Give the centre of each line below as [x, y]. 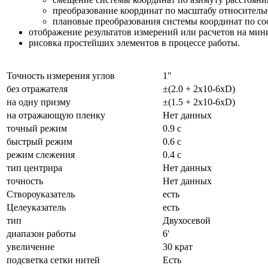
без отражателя [37, 89]
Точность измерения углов [61, 75]
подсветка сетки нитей [53, 260]
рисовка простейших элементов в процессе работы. [134, 42]
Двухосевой [187, 220]
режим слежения [41, 154]
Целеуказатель [36, 207]
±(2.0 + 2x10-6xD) [199, 89]
